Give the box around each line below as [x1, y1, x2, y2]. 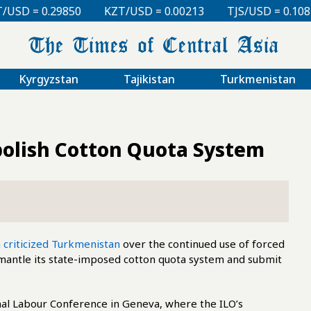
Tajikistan [123, 71, 175, 87]
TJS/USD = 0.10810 [148, 3, 244, 19]
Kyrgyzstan [18, 71, 78, 87]
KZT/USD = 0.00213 [25, 3, 126, 19]
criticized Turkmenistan [3, 237, 120, 251]
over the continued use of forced [120, 237, 285, 251]
